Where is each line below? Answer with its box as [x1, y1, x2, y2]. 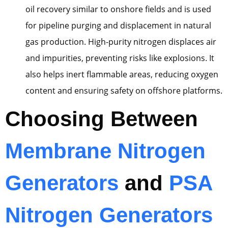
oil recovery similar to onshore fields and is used [25, 3, 211, 15]
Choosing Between [5, 106, 198, 131]
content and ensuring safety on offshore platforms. [25, 84, 222, 96]
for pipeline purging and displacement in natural [25, 19, 211, 31]
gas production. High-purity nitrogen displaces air [25, 36, 216, 47]
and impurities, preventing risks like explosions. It [25, 52, 214, 64]
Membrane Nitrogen [5, 138, 206, 163]
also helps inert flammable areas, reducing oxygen [25, 68, 218, 80]
